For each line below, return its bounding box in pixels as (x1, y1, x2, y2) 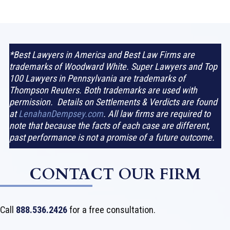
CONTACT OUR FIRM (29, 164, 201, 185)
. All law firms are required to (103, 108, 210, 120)
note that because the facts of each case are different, (9, 120, 210, 131)
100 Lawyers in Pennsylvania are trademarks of (9, 73, 185, 84)
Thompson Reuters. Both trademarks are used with (9, 85, 197, 96)
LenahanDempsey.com (18, 108, 103, 120)
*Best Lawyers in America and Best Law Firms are (9, 49, 195, 61)
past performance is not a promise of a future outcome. (9, 132, 215, 143)
